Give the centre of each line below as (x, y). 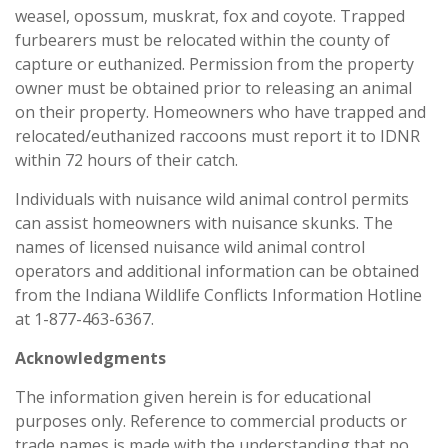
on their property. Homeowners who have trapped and (220, 112)
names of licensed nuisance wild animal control (190, 247)
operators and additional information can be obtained (217, 271)
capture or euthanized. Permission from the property (214, 64)
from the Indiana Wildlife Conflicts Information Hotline (218, 295)
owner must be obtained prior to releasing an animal (213, 88)
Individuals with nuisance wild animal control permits (212, 199)
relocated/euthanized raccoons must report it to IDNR (217, 136)
